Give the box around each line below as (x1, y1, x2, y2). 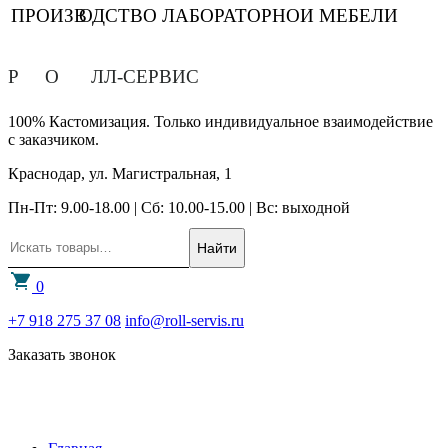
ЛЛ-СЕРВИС (91, 66, 200, 88)
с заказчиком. (8, 131, 99, 149)
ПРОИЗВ (11, 4, 88, 26)
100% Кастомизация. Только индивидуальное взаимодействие (8, 113, 433, 131)
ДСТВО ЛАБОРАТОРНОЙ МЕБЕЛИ (91, 4, 398, 26)
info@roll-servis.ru (125, 312, 244, 330)
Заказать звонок (8, 346, 116, 364)
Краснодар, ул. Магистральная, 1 (8, 165, 232, 183)
